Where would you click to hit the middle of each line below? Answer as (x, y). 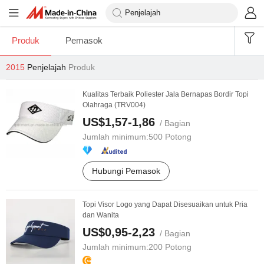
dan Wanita (101, 215)
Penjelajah (47, 67)
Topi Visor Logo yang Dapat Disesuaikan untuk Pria (165, 204)
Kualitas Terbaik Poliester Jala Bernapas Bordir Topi (166, 94)
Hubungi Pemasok (126, 171)
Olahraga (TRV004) (114, 105)
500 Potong (170, 137)
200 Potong (170, 247)
